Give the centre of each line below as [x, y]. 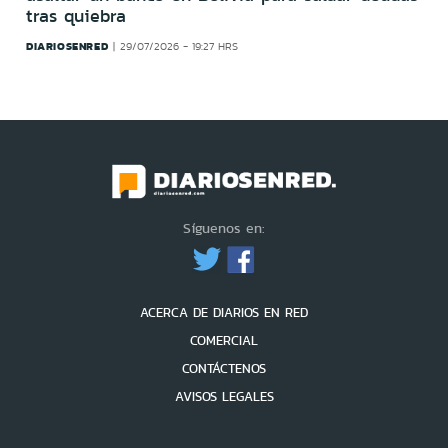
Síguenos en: [224, 228]
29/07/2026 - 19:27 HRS [178, 47]
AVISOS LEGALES [224, 397]
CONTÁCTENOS [224, 369]
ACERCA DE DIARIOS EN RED [224, 313]
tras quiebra [76, 16]
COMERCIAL [224, 341]
